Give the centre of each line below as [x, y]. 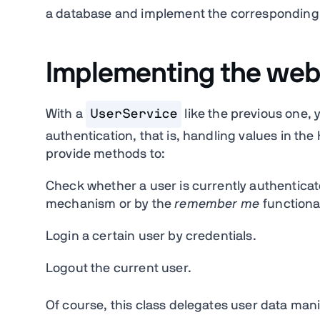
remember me [217, 205]
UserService [134, 115]
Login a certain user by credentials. [151, 237]
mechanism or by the [110, 205]
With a [66, 115]
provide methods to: [106, 155]
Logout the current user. [119, 269]
